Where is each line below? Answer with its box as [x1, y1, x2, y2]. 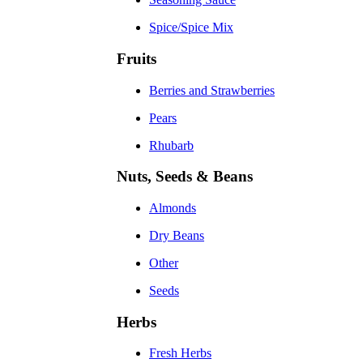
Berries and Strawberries [149, 83, 275, 97]
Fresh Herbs [149, 346, 211, 361]
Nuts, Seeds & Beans [117, 168, 253, 186]
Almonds [149, 200, 196, 215]
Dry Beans [149, 228, 204, 242]
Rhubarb [149, 138, 194, 152]
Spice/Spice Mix [149, 20, 233, 35]
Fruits [117, 49, 156, 67]
